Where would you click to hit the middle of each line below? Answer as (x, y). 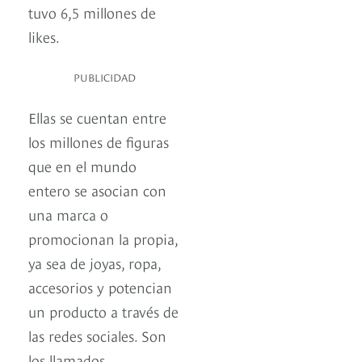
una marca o (68, 214)
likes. (44, 36)
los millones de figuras (99, 141)
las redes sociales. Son (97, 335)
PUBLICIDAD (105, 77)
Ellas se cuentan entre (97, 117)
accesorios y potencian (100, 287)
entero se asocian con (97, 190)
